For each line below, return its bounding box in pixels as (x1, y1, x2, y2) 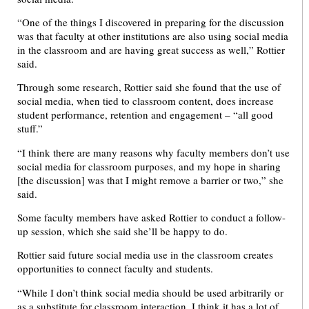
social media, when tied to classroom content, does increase (17, 94, 274, 108)
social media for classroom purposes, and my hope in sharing (17, 159, 281, 173)
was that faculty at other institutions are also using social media (17, 28, 288, 43)
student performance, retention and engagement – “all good (17, 108, 273, 122)
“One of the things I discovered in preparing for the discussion (17, 14, 284, 29)
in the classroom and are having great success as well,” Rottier (17, 42, 285, 57)
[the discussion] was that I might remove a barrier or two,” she (17, 172, 283, 187)
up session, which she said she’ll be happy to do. (17, 224, 228, 239)
